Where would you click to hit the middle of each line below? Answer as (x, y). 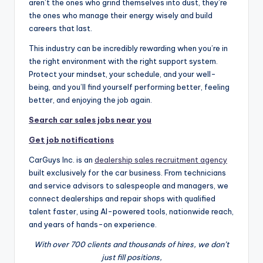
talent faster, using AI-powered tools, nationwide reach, (131, 211)
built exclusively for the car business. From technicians (127, 172)
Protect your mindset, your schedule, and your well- (122, 74)
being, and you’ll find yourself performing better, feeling (129, 87)
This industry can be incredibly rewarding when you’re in (128, 48)
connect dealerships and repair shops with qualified (122, 198)
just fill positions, (131, 257)
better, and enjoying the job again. (90, 100)
